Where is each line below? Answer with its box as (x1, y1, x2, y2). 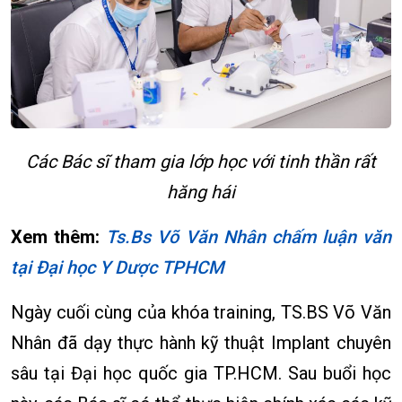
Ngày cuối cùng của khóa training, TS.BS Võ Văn (11, 301, 391, 323)
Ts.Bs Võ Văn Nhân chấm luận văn (106, 226, 391, 248)
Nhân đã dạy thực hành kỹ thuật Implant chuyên (11, 332, 391, 354)
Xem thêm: (11, 226, 100, 248)
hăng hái (167, 181, 235, 203)
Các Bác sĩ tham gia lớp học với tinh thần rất (26, 151, 376, 172)
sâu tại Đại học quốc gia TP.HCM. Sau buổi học (11, 363, 391, 384)
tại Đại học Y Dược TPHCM (11, 257, 223, 278)
